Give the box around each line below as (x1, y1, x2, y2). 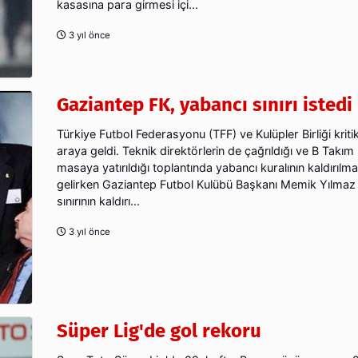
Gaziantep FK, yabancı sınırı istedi (57, 93, 352, 117)
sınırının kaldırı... (57, 194, 140, 209)
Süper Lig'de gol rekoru (57, 319, 261, 342)
